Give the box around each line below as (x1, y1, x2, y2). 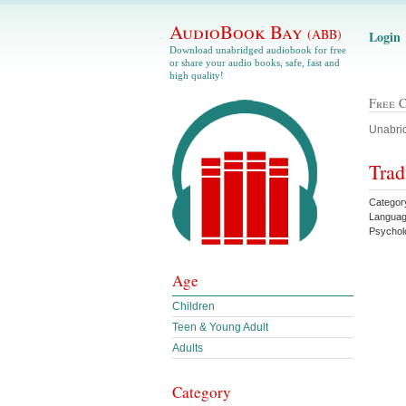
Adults (172, 342, 203, 354)
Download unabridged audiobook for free (169, 44, 346, 55)
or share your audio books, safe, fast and (169, 57, 340, 68)
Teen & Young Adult (172, 321, 268, 333)
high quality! (169, 70, 224, 81)
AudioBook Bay (169, 19, 307, 44)
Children (172, 300, 215, 313)
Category (172, 382, 231, 402)
